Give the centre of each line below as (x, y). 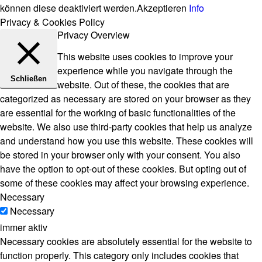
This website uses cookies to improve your (145, 56)
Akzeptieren (162, 8)
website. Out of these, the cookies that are (143, 85)
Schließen (29, 79)
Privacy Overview (94, 35)
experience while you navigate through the (145, 70)
